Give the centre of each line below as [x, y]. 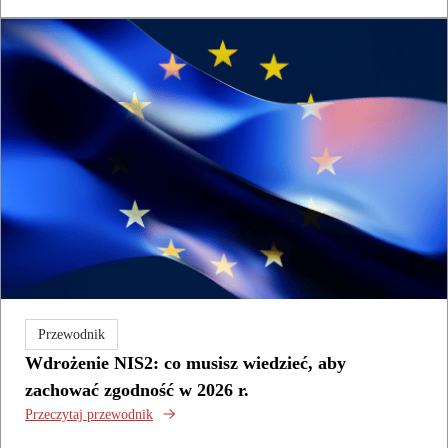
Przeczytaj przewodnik [89, 414]
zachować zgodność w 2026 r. [137, 389]
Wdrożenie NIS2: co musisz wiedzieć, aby [185, 362]
